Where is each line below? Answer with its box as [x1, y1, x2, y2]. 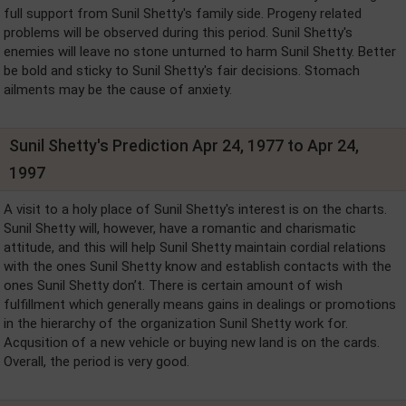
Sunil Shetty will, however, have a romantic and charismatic [4, 220, 356, 237]
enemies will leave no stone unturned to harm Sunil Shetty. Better [4, 43, 396, 60]
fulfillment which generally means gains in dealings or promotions [4, 296, 396, 313]
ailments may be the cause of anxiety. [4, 82, 232, 98]
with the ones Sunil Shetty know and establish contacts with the [4, 258, 391, 275]
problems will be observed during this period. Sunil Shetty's [4, 24, 353, 41]
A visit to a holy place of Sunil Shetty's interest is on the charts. [4, 201, 387, 217]
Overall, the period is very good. [4, 353, 189, 370]
